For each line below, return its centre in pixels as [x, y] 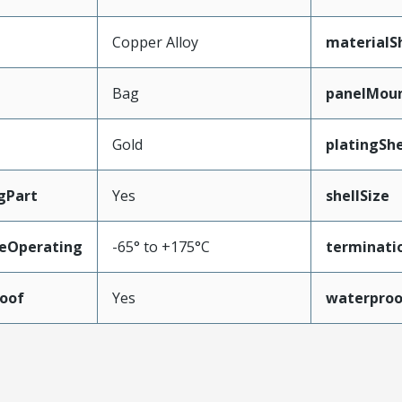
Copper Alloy [155, 42]
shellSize [357, 196]
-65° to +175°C [161, 247]
